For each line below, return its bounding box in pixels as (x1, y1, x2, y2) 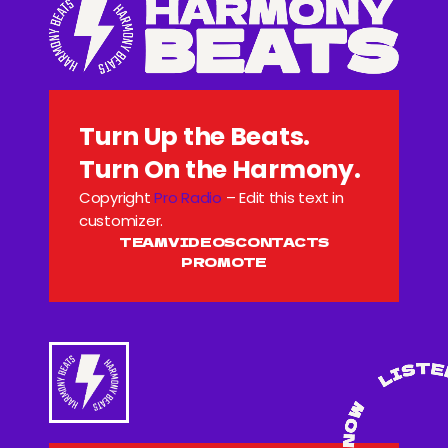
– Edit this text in (221, 187, 344, 209)
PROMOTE (180, 252, 268, 272)
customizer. (79, 210, 164, 232)
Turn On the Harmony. (79, 152, 361, 188)
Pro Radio (154, 187, 222, 209)
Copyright (79, 187, 155, 209)
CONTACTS (235, 232, 330, 252)
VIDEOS (167, 232, 236, 252)
